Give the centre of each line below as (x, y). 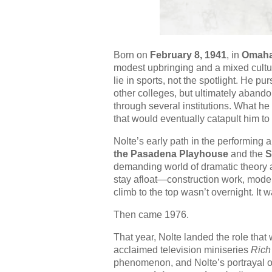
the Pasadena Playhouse (171, 154)
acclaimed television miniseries (182, 250)
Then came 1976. (151, 215)
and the (247, 154)
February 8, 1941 (188, 55)
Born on (132, 55)
